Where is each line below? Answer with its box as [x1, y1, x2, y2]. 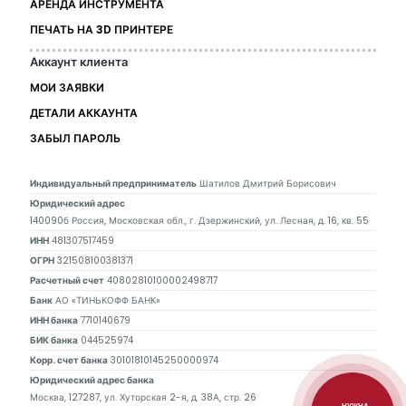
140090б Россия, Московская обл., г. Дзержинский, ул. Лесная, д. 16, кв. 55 [30, 214, 369, 228]
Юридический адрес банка [30, 373, 154, 388]
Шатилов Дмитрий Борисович [199, 177, 336, 191]
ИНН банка [30, 314, 78, 328]
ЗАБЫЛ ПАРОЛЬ [30, 130, 121, 147]
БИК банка [30, 333, 78, 348]
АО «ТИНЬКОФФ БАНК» [55, 294, 160, 308]
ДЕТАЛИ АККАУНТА [30, 105, 138, 121]
